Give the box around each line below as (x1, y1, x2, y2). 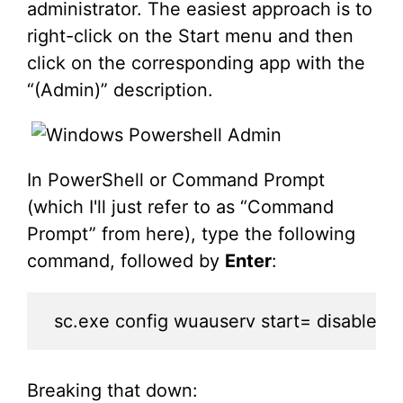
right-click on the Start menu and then (27, 25, 354, 48)
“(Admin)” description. (27, 79, 213, 102)
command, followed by (27, 250, 225, 273)
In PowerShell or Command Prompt (27, 169, 325, 192)
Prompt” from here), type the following (27, 223, 355, 246)
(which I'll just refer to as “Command (27, 196, 334, 219)
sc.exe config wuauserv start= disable (54, 310, 377, 333)
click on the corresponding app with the (27, 52, 365, 75)
